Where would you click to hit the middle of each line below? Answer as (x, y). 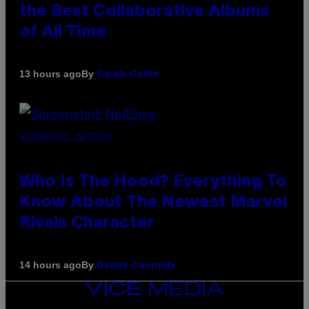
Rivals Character (87, 223)
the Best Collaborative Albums (144, 11)
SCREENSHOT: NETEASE (65, 136)
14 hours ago (50, 265)
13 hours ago (50, 74)
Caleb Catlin (128, 74)
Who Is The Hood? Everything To (153, 182)
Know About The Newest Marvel (153, 202)
